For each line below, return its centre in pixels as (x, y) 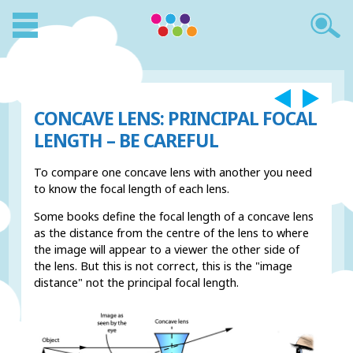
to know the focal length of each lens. (132, 188)
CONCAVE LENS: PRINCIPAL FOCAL (176, 119)
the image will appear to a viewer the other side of (167, 250)
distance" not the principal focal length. (137, 283)
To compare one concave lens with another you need (173, 172)
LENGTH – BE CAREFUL (126, 141)
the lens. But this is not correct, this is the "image (163, 266)
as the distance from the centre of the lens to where (172, 233)
